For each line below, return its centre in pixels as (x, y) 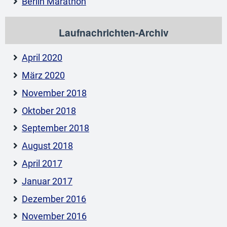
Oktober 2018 (49, 111)
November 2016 (54, 217)
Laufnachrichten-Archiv (113, 32)
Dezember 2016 (54, 199)
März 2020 (43, 76)
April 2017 (42, 164)
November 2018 (54, 93)
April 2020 (42, 58)
